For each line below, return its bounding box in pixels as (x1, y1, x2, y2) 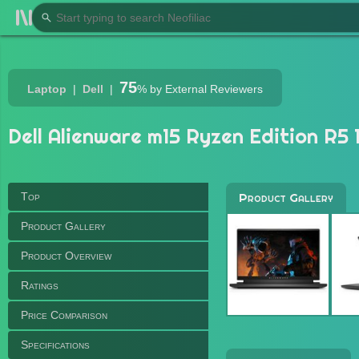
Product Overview (21, 249, 111, 262)
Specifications (21, 338, 90, 351)
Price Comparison (21, 309, 107, 321)
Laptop (27, 83, 67, 95)
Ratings (21, 279, 58, 292)
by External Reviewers (147, 83, 263, 95)
